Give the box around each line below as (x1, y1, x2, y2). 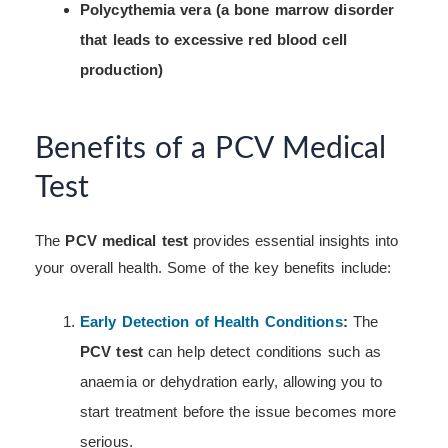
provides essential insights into (188, 231, 399, 249)
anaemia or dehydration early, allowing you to (80, 372, 383, 390)
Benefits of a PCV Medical (35, 133, 387, 164)
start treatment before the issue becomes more (80, 402, 397, 420)
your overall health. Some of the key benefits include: (35, 258, 392, 276)
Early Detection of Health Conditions (80, 312, 343, 330)
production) (80, 60, 164, 78)
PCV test (80, 342, 143, 360)
